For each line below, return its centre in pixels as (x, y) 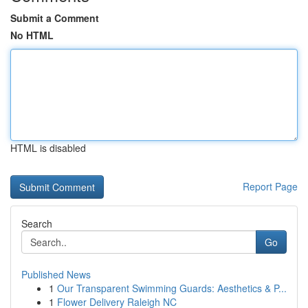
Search (37, 223)
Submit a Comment (55, 18)
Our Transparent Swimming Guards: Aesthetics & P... (172, 288)
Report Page (270, 186)
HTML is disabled (48, 148)
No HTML (32, 35)
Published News (56, 274)
